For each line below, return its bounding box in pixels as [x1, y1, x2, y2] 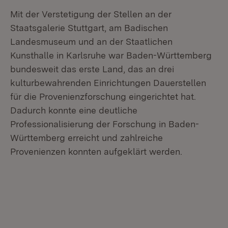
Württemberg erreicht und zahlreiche [10, 132, 163, 143]
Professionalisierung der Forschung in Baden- [10, 119, 199, 129]
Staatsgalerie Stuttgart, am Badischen [10, 22, 168, 33]
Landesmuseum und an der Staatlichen [10, 36, 173, 47]
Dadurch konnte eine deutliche [10, 105, 137, 116]
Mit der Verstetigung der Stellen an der [10, 9, 172, 19]
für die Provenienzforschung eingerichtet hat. [10, 91, 196, 102]
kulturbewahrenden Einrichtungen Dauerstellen [10, 77, 206, 88]
